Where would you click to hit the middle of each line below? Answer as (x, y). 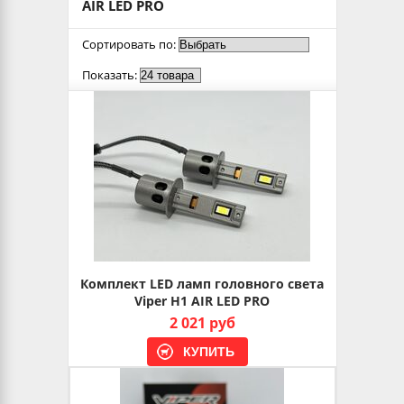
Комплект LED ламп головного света (202, 284)
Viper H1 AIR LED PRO (202, 301)
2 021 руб (202, 323)
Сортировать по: (129, 44)
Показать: (109, 75)
